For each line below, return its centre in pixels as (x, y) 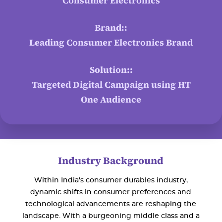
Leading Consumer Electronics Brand (111, 42)
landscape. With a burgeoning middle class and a (111, 216)
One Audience (111, 99)
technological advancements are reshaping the (111, 204)
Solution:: (111, 69)
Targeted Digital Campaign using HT (111, 84)
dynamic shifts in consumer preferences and (111, 192)
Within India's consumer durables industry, (111, 180)
